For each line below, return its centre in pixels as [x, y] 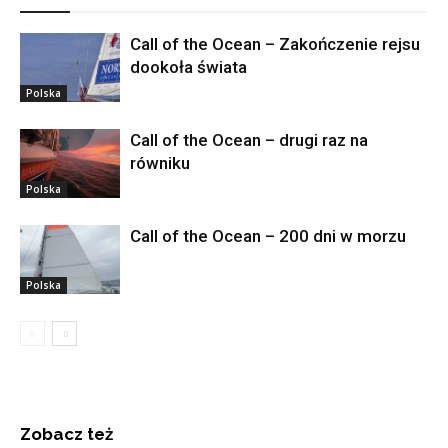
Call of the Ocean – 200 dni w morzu [268, 236]
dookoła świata [188, 67]
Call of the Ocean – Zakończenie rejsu [275, 44]
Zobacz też [66, 434]
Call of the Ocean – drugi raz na [249, 140]
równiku [160, 163]
